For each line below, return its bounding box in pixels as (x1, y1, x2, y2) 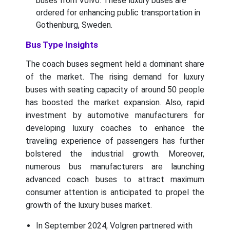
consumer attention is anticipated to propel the (26, 187, 204, 198)
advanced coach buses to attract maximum (26, 175, 204, 185)
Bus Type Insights (26, 40, 98, 50)
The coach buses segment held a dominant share (26, 59, 204, 69)
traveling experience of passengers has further (26, 136, 204, 146)
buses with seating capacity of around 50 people (26, 85, 204, 95)
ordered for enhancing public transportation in (36, 8, 200, 18)
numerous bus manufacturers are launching (26, 162, 204, 172)
